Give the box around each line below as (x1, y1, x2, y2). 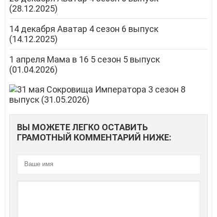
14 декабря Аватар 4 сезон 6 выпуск (9, 23, 158, 34)
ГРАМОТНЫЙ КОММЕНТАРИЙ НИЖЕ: (17, 132, 171, 142)
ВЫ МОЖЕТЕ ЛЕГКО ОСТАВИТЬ (17, 122, 148, 132)
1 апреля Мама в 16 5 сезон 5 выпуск (9, 54, 160, 64)
